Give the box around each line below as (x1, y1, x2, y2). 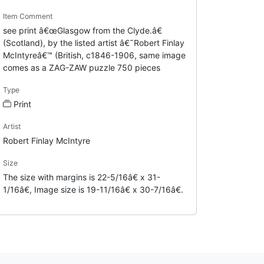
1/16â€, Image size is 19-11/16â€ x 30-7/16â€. (2, 184, 183, 194)
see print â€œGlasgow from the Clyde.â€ (2, 25, 162, 35)
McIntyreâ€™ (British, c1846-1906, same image (2, 49, 186, 60)
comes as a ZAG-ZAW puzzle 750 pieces (2, 62, 160, 72)
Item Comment (2, 11, 52, 21)
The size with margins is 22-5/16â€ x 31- (2, 171, 160, 182)
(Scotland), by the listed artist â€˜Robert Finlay (2, 37, 184, 48)
